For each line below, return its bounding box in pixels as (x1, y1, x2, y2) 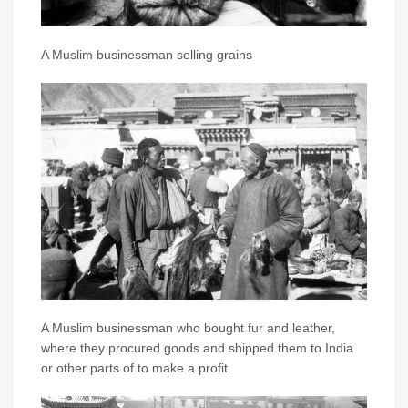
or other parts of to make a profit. (41, 361, 231, 376)
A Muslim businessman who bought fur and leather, (41, 321, 335, 336)
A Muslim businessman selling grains (41, 46, 252, 62)
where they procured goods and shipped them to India (41, 341, 353, 356)
